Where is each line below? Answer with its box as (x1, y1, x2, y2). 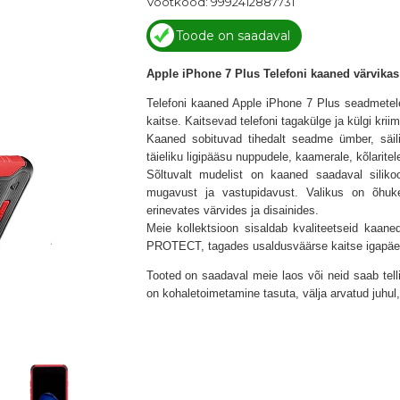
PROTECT (146, 239, 201, 253)
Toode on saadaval (175, 28, 290, 44)
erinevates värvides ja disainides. (146, 204, 319, 217)
